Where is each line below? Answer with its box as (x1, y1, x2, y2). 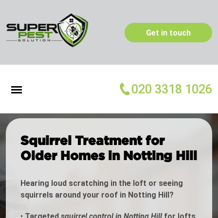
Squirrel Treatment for (20, 133, 164, 147)
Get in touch (146, 28, 191, 37)
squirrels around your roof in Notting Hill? (20, 190, 174, 200)
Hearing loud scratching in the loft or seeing (20, 179, 183, 188)
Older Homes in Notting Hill (20, 148, 197, 163)
